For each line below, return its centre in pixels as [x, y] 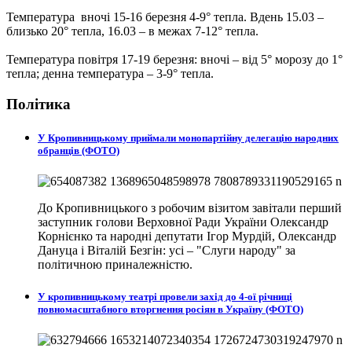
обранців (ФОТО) [79, 150]
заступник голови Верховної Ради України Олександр [183, 222]
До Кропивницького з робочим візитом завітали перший [190, 207]
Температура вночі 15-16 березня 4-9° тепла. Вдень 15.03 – [165, 16]
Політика [38, 104]
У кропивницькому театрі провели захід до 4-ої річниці [165, 297]
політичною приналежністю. [115, 264]
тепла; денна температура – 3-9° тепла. [110, 73]
